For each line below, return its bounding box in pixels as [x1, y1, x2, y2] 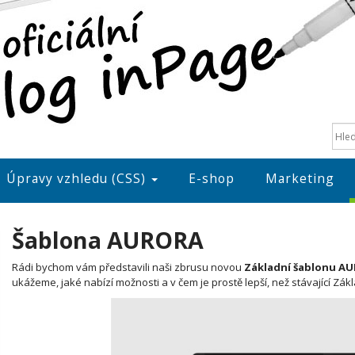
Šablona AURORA [12, 224, 204, 255]
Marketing [265, 170, 334, 187]
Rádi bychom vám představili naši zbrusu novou [12, 260, 244, 274]
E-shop [189, 170, 235, 187]
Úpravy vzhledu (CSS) [6, 170, 150, 187]
